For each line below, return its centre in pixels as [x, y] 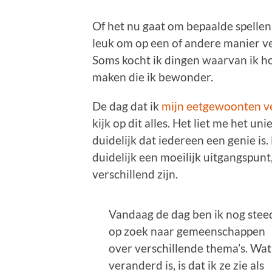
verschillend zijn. [135, 174]
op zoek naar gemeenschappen [187, 231]
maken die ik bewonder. [153, 77]
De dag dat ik [127, 106]
